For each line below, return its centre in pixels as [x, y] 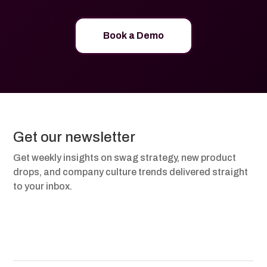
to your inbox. [43, 186]
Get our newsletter [74, 137]
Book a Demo [133, 35]
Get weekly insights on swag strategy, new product [125, 158]
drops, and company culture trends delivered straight [131, 172]
